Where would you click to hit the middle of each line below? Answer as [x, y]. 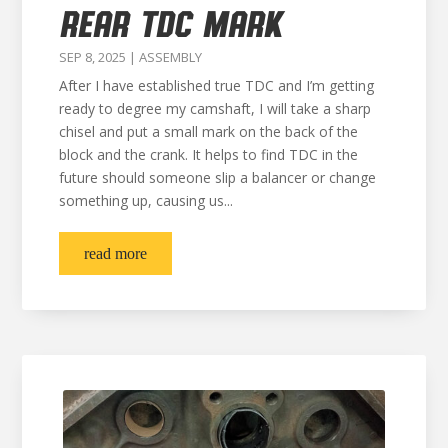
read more [115, 253]
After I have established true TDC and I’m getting [216, 85]
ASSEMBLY [170, 57]
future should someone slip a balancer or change [217, 177]
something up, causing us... [145, 200]
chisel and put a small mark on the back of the [208, 131]
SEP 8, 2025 [92, 57]
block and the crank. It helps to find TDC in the [208, 154]
